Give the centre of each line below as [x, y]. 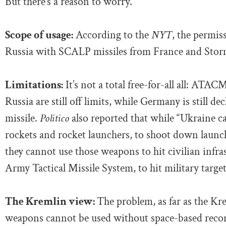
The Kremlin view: [51, 201]
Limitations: [34, 85]
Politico [54, 118]
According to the [111, 35]
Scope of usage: [39, 35]
